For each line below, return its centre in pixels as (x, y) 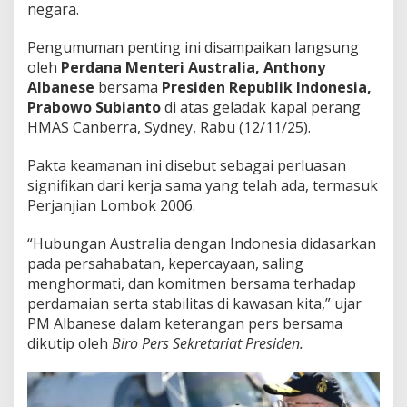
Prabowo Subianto (94, 107)
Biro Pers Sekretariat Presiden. (208, 343)
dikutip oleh (69, 343)
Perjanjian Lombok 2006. (111, 205)
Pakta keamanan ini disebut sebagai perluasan (187, 165)
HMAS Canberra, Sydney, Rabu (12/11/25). (169, 127)
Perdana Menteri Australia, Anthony (193, 67)
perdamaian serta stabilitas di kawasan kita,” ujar (194, 303)
